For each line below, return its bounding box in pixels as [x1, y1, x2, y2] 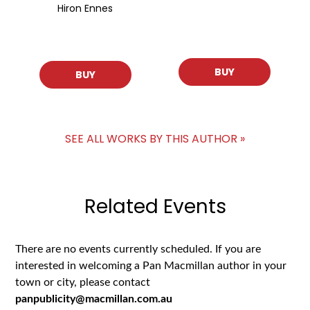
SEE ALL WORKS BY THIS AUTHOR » [65, 130, 245, 147]
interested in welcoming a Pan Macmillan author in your [15, 259, 287, 271]
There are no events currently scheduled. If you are [15, 243, 262, 255]
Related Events [84, 192, 226, 220]
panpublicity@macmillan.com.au [15, 293, 173, 304]
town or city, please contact [15, 276, 151, 288]
